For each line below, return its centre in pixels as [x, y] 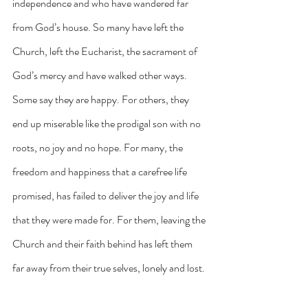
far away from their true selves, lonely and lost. [109, 268]
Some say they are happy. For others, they [102, 100]
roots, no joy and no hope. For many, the [99, 148]
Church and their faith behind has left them [103, 244]
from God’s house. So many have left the [99, 27]
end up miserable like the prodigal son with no [108, 124]
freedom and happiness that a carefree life [101, 172]
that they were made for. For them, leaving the [110, 220]
